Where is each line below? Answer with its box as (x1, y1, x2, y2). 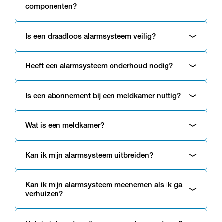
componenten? (25, 1, 77, 11)
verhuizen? (25, 189, 63, 198)
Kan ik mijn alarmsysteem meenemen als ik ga (25, 180, 182, 189)
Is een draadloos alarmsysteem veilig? (25, 31, 156, 41)
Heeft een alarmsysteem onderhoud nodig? (25, 61, 173, 70)
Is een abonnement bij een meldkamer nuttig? (25, 91, 181, 100)
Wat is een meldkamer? (25, 120, 104, 130)
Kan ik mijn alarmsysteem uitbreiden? (25, 150, 153, 160)
